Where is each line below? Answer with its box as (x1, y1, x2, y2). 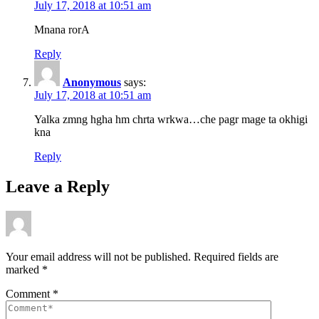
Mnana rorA (34, 23, 90, 36)
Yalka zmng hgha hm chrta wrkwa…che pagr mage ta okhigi (34, 113, 308, 125)
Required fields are (194, 250, 278, 263)
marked (6, 263, 42, 276)
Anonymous (63, 75, 121, 88)
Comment (6, 287, 53, 300)
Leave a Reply (6, 177, 110, 196)
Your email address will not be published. (6, 250, 191, 263)
